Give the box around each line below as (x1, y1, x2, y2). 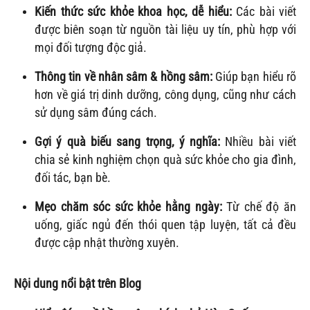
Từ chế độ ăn (221, 199, 297, 214)
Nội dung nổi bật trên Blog (14, 276, 141, 291)
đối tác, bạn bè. (35, 170, 111, 185)
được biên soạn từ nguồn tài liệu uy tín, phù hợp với (35, 22, 296, 37)
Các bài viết (231, 4, 296, 19)
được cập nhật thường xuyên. (35, 235, 179, 250)
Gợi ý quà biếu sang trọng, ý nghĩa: (35, 134, 221, 149)
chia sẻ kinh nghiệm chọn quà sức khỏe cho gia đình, (35, 152, 296, 167)
